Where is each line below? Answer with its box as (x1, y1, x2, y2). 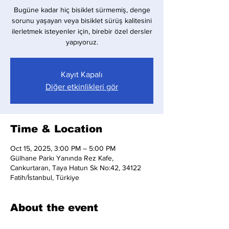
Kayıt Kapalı (61, 70, 103, 79)
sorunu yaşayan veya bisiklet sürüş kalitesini (12, 16, 152, 25)
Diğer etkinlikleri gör (45, 82, 118, 91)
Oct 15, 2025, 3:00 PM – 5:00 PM (10, 144, 116, 152)
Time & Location (10, 123, 102, 134)
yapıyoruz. (65, 38, 98, 46)
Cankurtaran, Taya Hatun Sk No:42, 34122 (10, 164, 141, 172)
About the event (10, 202, 98, 213)
